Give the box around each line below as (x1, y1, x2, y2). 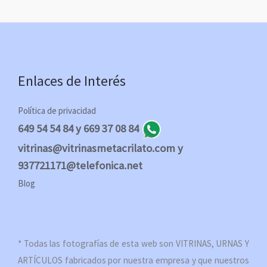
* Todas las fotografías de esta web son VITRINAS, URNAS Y (18, 238, 249, 250)
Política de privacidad (18, 105, 96, 117)
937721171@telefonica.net (18, 159, 142, 173)
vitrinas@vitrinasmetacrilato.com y (18, 141, 183, 156)
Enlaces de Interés (18, 72, 126, 91)
